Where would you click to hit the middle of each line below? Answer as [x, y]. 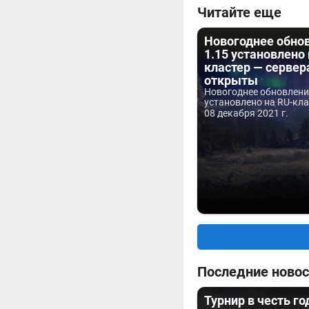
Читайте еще [239, 13]
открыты [231, 81]
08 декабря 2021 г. [246, 113]
